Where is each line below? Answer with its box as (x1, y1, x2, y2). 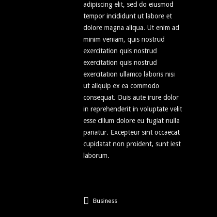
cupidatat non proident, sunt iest (83, 140, 181, 148)
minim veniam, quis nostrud (83, 35, 165, 44)
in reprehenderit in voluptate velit (83, 105, 182, 113)
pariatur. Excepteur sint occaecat (83, 128, 180, 137)
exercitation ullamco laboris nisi (83, 70, 175, 78)
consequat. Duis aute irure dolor (83, 93, 179, 102)
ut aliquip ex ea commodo (83, 82, 159, 90)
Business (93, 197, 117, 205)
